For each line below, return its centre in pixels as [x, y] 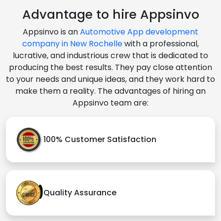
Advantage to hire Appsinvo [110, 14]
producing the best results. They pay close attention [110, 67]
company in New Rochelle [72, 43]
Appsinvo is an [51, 32]
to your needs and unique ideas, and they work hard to [110, 79]
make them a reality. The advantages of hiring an [110, 91]
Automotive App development [139, 32]
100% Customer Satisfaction [100, 140]
